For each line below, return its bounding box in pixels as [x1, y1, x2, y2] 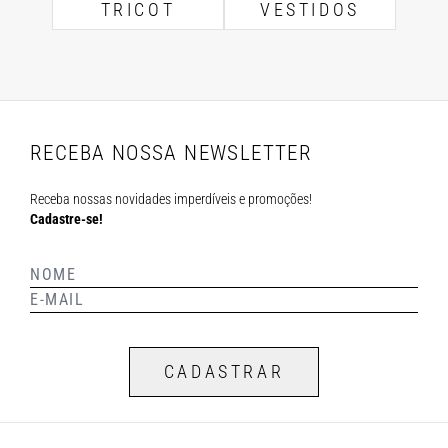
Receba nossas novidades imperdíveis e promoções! [30, 191, 312, 207]
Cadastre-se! [30, 211, 103, 227]
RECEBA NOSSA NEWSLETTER [30, 141, 313, 165]
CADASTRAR [163, 361, 285, 382]
